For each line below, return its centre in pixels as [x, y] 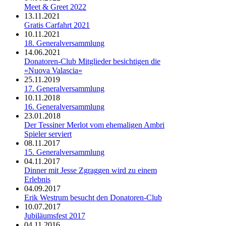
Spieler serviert [48, 134]
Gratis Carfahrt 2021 [57, 25]
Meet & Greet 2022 [55, 7]
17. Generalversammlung [64, 89]
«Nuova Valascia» [53, 71]
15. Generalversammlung [64, 152]
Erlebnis [37, 180]
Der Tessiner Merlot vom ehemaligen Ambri [94, 125]
